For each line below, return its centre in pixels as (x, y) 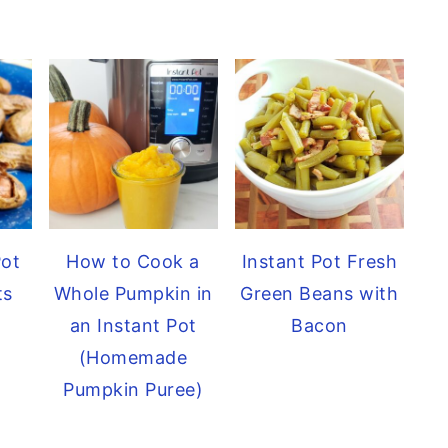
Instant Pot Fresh (319, 261)
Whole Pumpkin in (133, 293)
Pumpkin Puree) (133, 389)
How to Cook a (133, 261)
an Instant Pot (133, 325)
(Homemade (133, 357)
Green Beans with (319, 293)
